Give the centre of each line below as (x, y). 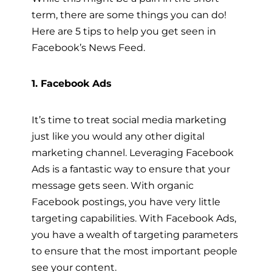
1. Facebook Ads (72, 83)
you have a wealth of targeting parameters (135, 234)
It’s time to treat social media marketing (129, 119)
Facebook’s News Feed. (88, 48)
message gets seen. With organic (113, 185)
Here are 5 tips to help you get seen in (124, 31)
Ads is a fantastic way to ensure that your (131, 168)
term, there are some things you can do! (129, 15)
